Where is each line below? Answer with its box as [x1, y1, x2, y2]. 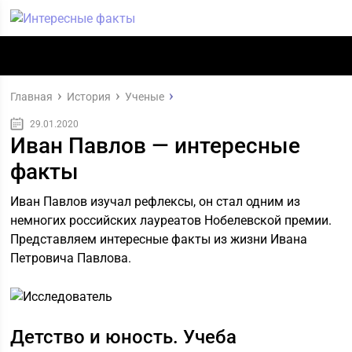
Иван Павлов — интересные [10, 133, 301, 159]
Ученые [125, 90, 165, 103]
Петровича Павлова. [10, 251, 132, 266]
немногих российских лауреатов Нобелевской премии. [10, 213, 332, 228]
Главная [10, 90, 53, 103]
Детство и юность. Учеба [10, 326, 237, 348]
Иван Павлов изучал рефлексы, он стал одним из [10, 194, 301, 209]
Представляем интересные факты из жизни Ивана [10, 232, 308, 247]
